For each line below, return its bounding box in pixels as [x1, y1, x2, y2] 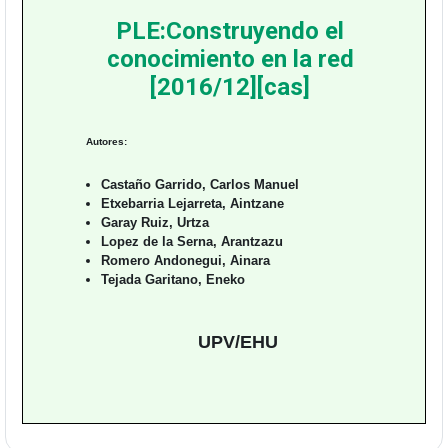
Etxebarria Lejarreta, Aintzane [101, 196, 284, 211]
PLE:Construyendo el [116, 17, 344, 45]
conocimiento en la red [106, 45, 354, 73]
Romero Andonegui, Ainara [101, 253, 270, 268]
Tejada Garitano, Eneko [101, 272, 245, 287]
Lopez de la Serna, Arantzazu [101, 234, 283, 249]
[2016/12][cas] [150, 73, 310, 101]
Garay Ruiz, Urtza [101, 215, 209, 230]
